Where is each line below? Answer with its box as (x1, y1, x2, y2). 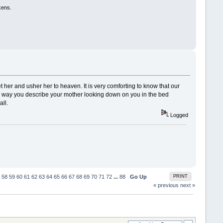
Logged (169, 112, 189, 118)
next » (180, 182, 196, 189)
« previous (153, 182, 179, 189)
